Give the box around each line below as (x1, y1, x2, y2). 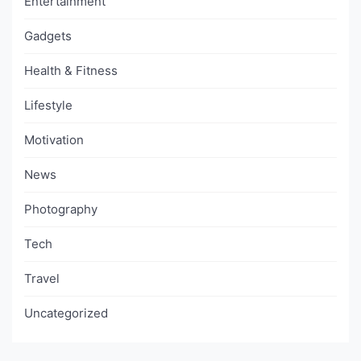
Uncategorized (24, 305, 108, 321)
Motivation (24, 131, 84, 147)
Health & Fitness (24, 62, 118, 78)
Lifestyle (24, 97, 73, 113)
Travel (24, 270, 60, 286)
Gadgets (24, 27, 72, 44)
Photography (24, 201, 98, 217)
